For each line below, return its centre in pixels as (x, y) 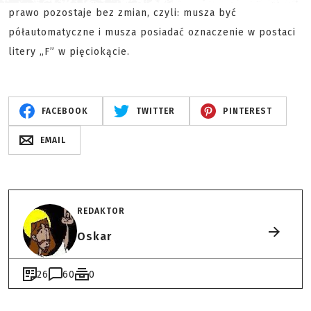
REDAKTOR (101, 211)
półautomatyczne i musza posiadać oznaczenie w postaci (152, 32)
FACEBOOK (65, 111)
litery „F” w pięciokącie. (69, 52)
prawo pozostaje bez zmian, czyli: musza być (123, 13)
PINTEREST (247, 111)
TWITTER (155, 111)
